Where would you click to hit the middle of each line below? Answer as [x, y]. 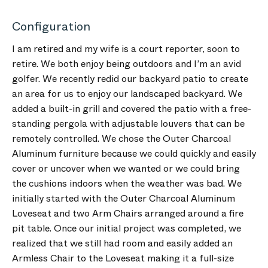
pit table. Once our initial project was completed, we [127, 228]
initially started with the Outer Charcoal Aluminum [124, 198]
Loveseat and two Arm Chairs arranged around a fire [128, 213]
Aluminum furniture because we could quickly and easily [134, 153]
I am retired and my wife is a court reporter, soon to [126, 49]
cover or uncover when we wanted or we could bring [126, 168]
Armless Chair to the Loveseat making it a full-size [123, 258]
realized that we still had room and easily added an [122, 243]
